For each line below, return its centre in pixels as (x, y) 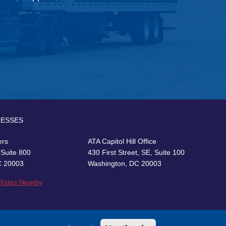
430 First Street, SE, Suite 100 (136, 153)
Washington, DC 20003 (125, 164)
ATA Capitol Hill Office (122, 142)
